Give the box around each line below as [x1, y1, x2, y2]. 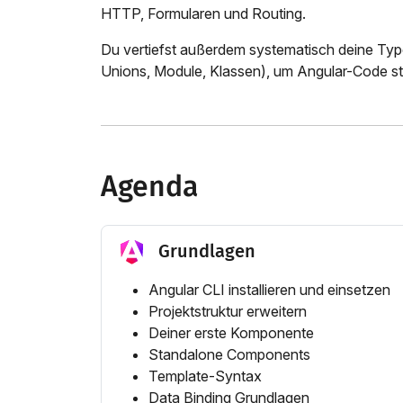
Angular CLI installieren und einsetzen [148, 281, 390, 300]
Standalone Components [148, 345, 310, 364]
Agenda [101, 169, 198, 203]
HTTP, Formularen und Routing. [101, 4, 306, 22]
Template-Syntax [148, 367, 262, 386]
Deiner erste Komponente [148, 324, 314, 343]
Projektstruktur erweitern [148, 302, 307, 321]
